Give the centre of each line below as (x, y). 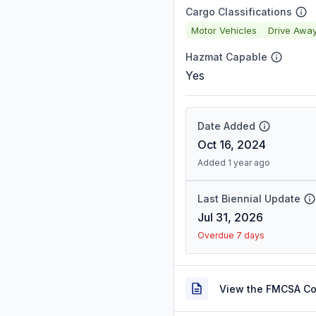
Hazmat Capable (226, 57)
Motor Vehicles (224, 30)
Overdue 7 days (231, 235)
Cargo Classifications (239, 12)
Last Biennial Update (249, 199)
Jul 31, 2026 (230, 217)
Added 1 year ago (234, 163)
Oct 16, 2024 (232, 145)
